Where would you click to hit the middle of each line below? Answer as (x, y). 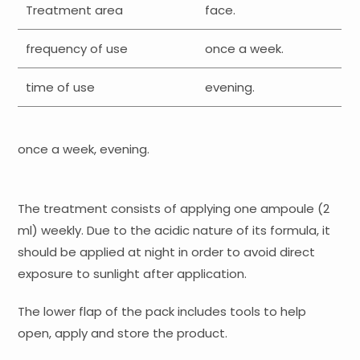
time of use (61, 87)
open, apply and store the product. (123, 333)
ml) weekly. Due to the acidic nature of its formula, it (174, 231)
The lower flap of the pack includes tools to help (162, 312)
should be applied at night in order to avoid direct (167, 252)
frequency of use (77, 48)
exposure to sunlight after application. (133, 274)
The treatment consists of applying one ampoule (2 (174, 209)
